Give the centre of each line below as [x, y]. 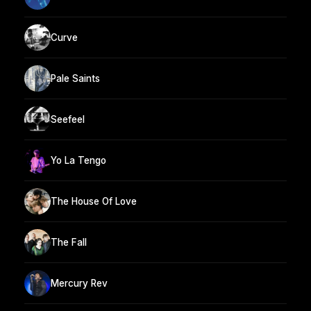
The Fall [69, 242]
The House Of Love [94, 201]
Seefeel [68, 119]
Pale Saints [75, 78]
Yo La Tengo [78, 160]
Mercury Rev [79, 283]
